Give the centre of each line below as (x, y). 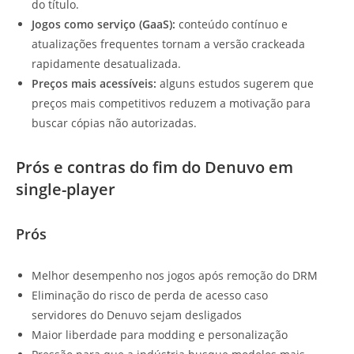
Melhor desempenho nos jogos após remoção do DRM (175, 276)
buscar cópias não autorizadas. (114, 123)
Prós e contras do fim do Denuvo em (154, 168)
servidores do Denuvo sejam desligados (137, 315)
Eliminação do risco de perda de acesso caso (150, 296)
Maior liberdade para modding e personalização (160, 335)
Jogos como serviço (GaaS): (104, 24)
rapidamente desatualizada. (106, 64)
